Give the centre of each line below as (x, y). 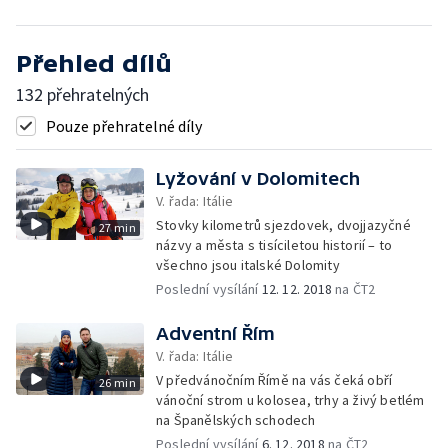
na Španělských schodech (236, 420)
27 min (117, 227)
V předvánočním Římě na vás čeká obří (274, 380)
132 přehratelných (82, 94)
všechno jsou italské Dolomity (248, 265)
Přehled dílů (94, 63)
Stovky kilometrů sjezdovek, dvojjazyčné (283, 225)
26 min (117, 382)
